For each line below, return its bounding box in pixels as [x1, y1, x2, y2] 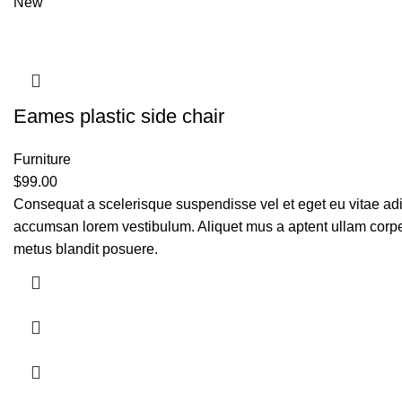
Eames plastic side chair [13, 105, 224, 127]
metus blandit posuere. [13, 241, 158, 257]
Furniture [13, 152, 71, 167]
